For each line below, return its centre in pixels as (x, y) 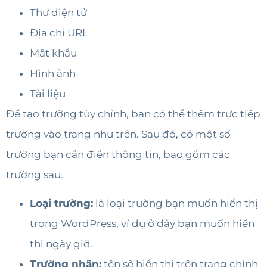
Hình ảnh (53, 73)
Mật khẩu (53, 53)
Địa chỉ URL (59, 32)
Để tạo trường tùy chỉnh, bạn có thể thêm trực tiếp (133, 114)
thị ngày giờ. (61, 244)
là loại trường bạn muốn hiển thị (176, 204)
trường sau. (35, 174)
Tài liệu (48, 93)
